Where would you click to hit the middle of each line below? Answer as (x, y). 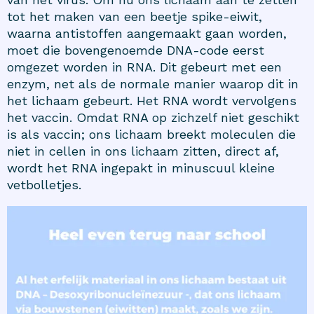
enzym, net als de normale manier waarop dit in (153, 83)
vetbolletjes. (44, 184)
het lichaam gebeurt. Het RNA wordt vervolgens (152, 100)
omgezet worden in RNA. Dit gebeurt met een (144, 67)
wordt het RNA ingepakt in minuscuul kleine (141, 168)
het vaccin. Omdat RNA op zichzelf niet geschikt (153, 117)
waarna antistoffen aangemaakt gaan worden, (147, 33)
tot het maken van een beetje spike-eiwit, (135, 16)
